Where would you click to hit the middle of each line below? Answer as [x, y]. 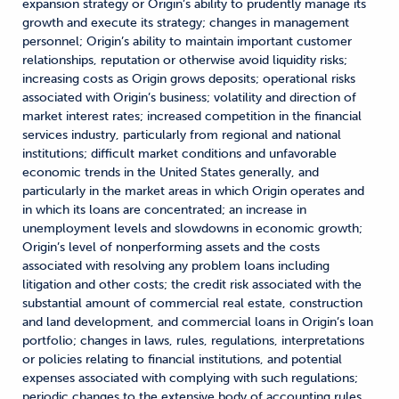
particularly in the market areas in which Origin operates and [193, 191]
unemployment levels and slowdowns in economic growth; [192, 228]
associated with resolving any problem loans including [176, 265]
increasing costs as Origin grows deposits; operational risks [189, 78]
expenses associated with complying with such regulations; [190, 378]
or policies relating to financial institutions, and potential [182, 359]
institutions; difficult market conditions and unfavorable [179, 153]
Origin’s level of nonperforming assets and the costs [171, 247]
